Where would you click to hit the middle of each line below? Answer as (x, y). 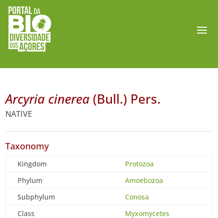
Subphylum (36, 197)
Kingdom (32, 164)
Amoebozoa (144, 180)
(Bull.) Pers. (125, 99)
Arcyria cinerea (48, 99)
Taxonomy (27, 146)
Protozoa (140, 164)
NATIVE (19, 114)
